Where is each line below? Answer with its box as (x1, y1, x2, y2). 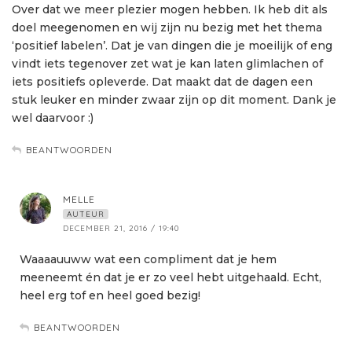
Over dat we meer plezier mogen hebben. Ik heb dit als (12, 2, 328, 17)
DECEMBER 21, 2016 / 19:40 (63, 223, 179, 234)
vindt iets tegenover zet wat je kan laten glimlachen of (12, 57, 323, 71)
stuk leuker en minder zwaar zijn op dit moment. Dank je (12, 93, 336, 108)
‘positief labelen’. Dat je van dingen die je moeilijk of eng (12, 38, 332, 53)
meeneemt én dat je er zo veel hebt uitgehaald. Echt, (20, 270, 321, 285)
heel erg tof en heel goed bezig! (20, 288, 200, 303)
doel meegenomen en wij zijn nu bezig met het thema (12, 20, 322, 35)
